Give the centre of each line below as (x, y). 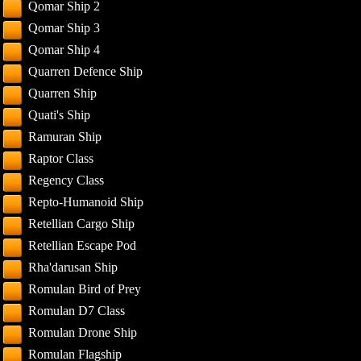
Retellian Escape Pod (83, 245)
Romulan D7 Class (77, 311)
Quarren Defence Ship (86, 71)
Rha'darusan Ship (73, 267)
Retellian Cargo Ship (82, 224)
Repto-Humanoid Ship (86, 202)
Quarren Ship (63, 93)
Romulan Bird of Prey (85, 289)
